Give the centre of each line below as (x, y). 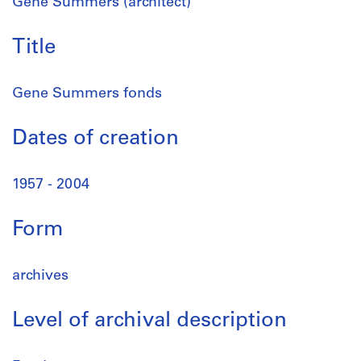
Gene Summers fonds (87, 94)
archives (40, 276)
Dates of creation (95, 139)
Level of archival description (149, 321)
